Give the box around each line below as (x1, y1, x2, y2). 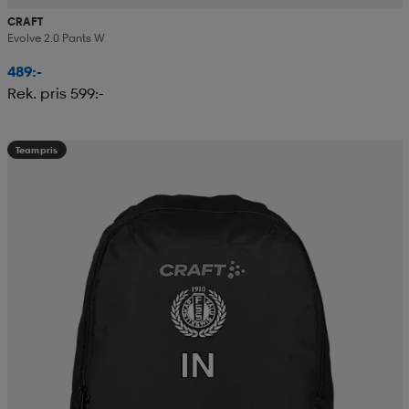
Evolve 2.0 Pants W (6, 30, 105, 45)
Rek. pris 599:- (6, 83, 104, 102)
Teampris (15, 143, 58, 155)
